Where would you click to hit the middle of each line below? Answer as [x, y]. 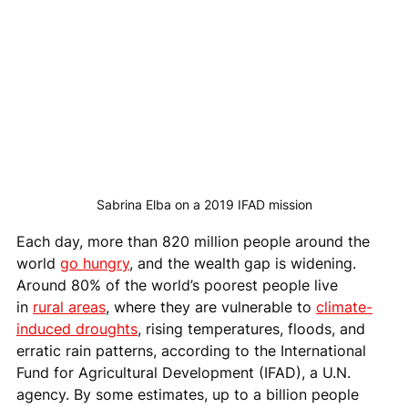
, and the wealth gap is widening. [245, 264]
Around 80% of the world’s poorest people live [179, 286]
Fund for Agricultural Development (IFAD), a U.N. [186, 373]
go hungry [95, 264]
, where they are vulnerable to [211, 307]
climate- [344, 307]
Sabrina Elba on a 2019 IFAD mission [204, 205]
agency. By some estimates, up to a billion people [190, 395]
